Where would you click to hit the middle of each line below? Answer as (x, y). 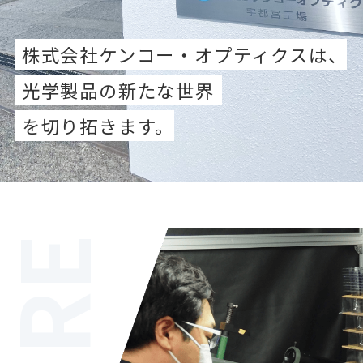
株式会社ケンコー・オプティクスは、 (184, 54)
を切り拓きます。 (98, 125)
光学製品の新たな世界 (118, 90)
